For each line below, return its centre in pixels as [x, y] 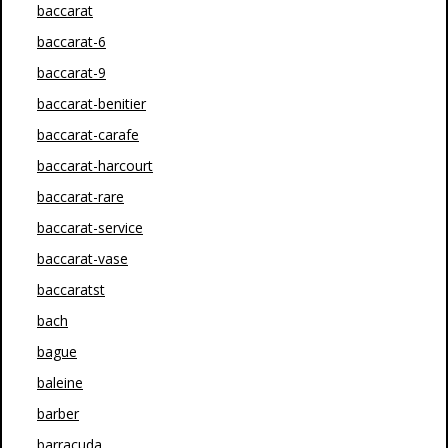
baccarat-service [90, 227]
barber [58, 413]
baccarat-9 [71, 72]
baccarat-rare [80, 196]
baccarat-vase [82, 258]
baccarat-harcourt [95, 165]
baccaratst [71, 289]
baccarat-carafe [88, 134]
